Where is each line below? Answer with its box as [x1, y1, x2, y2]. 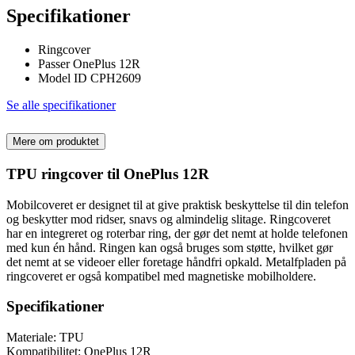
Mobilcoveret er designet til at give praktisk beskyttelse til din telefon [6, 197, 349, 212]
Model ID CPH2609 [38, 71, 141, 86]
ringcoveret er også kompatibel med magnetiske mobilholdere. [6, 269, 316, 283]
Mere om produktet [13, 135, 99, 147]
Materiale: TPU [6, 330, 84, 345]
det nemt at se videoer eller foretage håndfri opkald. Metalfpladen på [6, 254, 346, 269]
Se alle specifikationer [6, 98, 116, 113]
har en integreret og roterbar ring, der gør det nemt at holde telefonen [6, 226, 348, 240]
